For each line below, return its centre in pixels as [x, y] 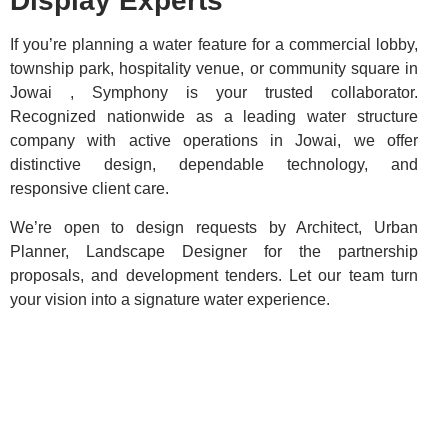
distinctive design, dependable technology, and [214, 165]
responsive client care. [89, 189]
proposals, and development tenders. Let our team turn [214, 275]
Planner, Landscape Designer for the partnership [214, 251]
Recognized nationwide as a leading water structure [214, 117]
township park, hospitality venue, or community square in [214, 69]
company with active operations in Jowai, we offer [214, 141]
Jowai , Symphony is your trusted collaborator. [214, 93]
